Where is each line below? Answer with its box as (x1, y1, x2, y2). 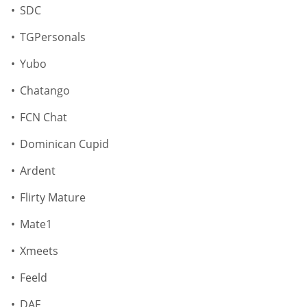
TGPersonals (20, 29, 86, 45)
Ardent (20, 163, 56, 179)
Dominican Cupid (20, 136, 109, 152)
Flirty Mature (20, 190, 86, 206)
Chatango (20, 83, 70, 99)
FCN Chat (20, 110, 67, 125)
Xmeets (20, 243, 58, 259)
